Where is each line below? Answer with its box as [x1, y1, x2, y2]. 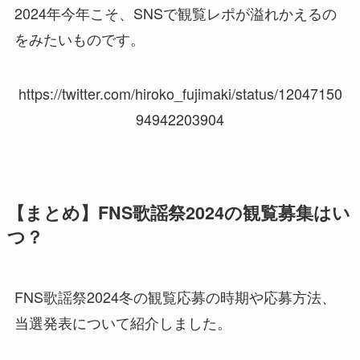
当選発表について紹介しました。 [14, 311, 231, 333]
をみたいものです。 [14, 28, 145, 50]
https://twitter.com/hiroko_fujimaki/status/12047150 [18, 82, 342, 104]
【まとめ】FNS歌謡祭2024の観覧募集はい [6, 199, 350, 225]
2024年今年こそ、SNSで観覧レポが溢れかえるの [14, 2, 337, 24]
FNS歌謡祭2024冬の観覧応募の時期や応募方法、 [14, 285, 336, 307]
